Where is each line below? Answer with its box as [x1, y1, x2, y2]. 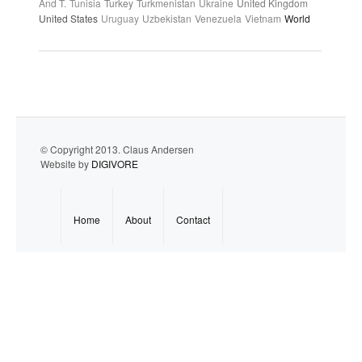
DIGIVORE [91, 156, 138, 170]
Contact [176, 212, 210, 226]
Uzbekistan [142, 11, 192, 25]
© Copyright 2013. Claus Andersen [40, 141, 194, 156]
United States [39, 11, 98, 25]
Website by [40, 156, 91, 170]
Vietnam [245, 11, 281, 25]
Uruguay [101, 11, 139, 25]
